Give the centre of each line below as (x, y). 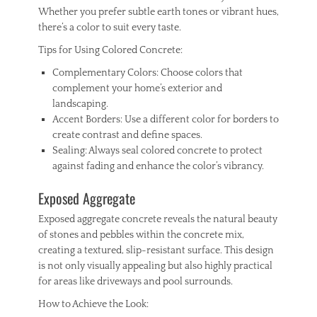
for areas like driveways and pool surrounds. (136, 281)
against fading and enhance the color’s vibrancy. (158, 166)
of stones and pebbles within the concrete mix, (141, 235)
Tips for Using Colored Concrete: (110, 50)
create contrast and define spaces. (127, 135)
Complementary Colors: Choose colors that (148, 73)
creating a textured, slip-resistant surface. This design (156, 250)
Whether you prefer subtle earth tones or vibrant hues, (158, 12)
